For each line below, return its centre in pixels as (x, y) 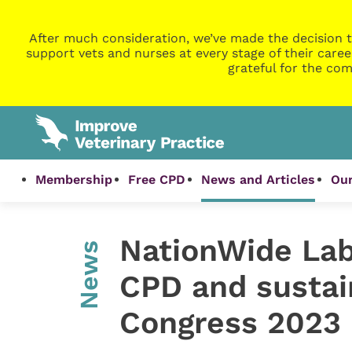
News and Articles (258, 180)
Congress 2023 (230, 323)
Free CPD (157, 180)
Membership (74, 180)
